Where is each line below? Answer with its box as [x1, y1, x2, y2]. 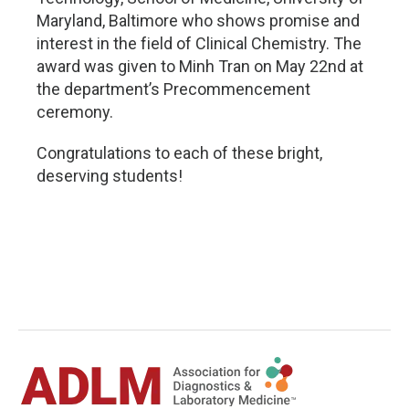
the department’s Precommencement [37, 79, 310, 99]
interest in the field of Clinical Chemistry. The [37, 34, 362, 53]
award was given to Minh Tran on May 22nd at [37, 57, 363, 76]
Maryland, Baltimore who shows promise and [37, 11, 360, 30]
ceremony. [37, 102, 113, 121]
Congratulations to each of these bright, [37, 143, 322, 163]
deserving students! [37, 166, 183, 185]
